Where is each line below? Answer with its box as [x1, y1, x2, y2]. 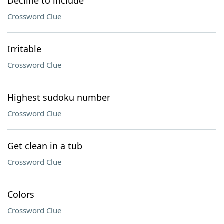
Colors [7, 188, 34, 200]
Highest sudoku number [7, 91, 110, 103]
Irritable [7, 43, 41, 55]
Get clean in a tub [7, 140, 82, 152]
